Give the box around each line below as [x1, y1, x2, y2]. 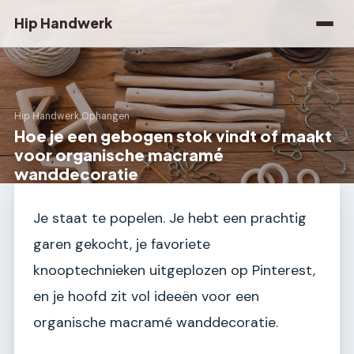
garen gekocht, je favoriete [33, 235, 210, 254]
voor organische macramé [14, 145, 224, 164]
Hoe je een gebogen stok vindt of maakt [14, 126, 332, 145]
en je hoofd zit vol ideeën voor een [33, 287, 259, 306]
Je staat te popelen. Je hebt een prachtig [33, 209, 307, 228]
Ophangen [81, 110, 130, 123]
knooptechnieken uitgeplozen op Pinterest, [33, 261, 315, 280]
